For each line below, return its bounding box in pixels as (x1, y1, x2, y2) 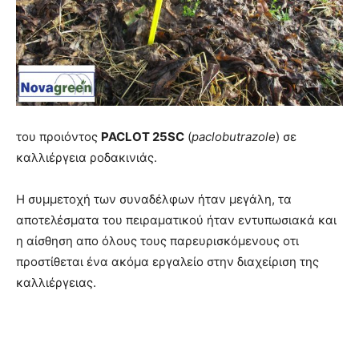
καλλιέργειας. (16, 275, 96, 290)
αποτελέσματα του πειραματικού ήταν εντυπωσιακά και (16, 212, 337, 228)
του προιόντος (16, 129, 101, 144)
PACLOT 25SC (101, 129, 184, 144)
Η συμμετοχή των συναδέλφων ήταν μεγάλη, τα (16, 192, 292, 207)
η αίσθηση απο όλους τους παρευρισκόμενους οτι (16, 233, 299, 248)
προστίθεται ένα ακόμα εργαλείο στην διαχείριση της (16, 254, 319, 269)
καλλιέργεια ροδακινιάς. (16, 150, 157, 165)
